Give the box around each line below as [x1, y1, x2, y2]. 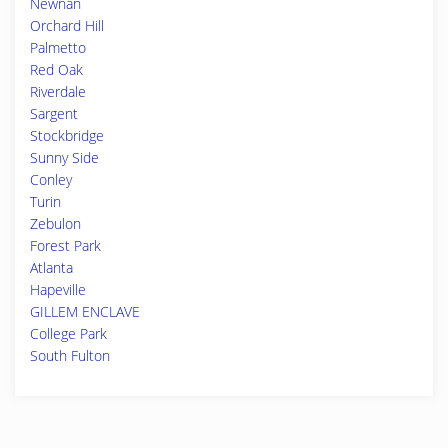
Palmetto [30, 38, 86, 57]
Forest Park [30, 236, 101, 255]
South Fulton [30, 346, 110, 365]
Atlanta [30, 258, 73, 277]
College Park [30, 324, 107, 343]
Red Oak [30, 60, 83, 79]
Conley [30, 170, 72, 189]
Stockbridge [30, 126, 104, 145]
